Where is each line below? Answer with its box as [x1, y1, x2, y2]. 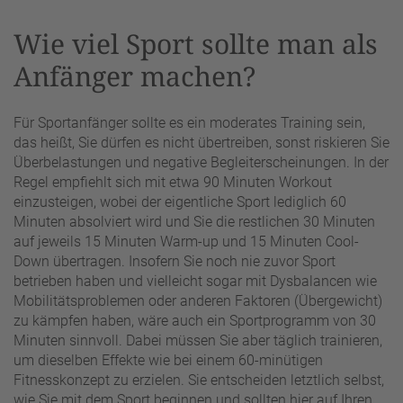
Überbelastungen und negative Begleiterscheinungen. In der [13, 153, 389, 171]
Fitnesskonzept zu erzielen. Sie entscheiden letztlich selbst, [13, 371, 384, 389]
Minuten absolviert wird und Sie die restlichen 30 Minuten [13, 212, 375, 230]
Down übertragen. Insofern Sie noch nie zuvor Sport [13, 252, 336, 270]
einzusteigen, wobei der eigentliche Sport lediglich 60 [13, 193, 346, 210]
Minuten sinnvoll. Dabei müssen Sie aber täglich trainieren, [13, 331, 382, 349]
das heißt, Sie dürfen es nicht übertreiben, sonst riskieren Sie [13, 133, 390, 151]
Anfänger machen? [13, 58, 255, 95]
